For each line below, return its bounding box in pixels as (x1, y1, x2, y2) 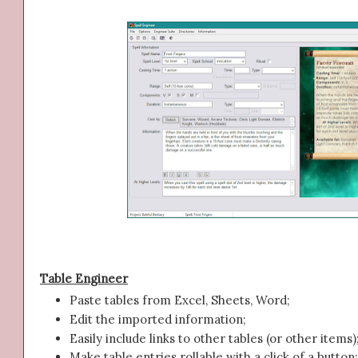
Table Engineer (40, 270, 128, 286)
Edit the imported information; (70, 311, 247, 327)
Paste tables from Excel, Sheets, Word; (70, 292, 291, 308)
